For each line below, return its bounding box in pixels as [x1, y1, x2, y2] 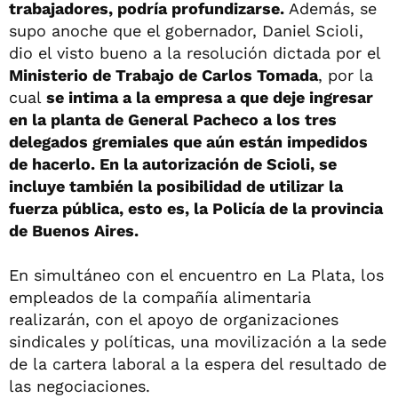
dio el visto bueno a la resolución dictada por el [9, 44, 380, 62]
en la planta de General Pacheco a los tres [9, 110, 337, 129]
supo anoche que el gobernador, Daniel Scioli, [9, 21, 363, 40]
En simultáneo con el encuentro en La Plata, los [9, 266, 384, 284]
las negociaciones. [9, 377, 150, 395]
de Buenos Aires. [9, 221, 139, 240]
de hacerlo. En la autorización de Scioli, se [9, 155, 337, 173]
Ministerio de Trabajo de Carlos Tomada [9, 66, 318, 84]
